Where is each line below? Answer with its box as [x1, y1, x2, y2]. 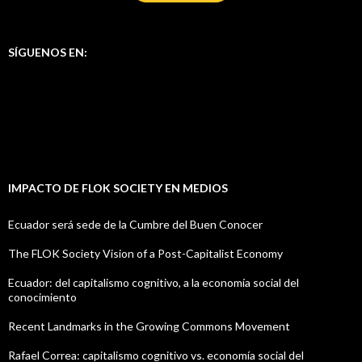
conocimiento [8, 289, 77, 304]
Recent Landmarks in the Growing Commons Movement [8, 318, 290, 333]
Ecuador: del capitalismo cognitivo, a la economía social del [8, 275, 299, 289]
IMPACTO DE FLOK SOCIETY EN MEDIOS [8, 180, 228, 195]
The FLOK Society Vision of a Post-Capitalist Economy [8, 246, 283, 260]
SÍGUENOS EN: [8, 44, 87, 59]
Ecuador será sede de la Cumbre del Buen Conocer [8, 217, 263, 231]
